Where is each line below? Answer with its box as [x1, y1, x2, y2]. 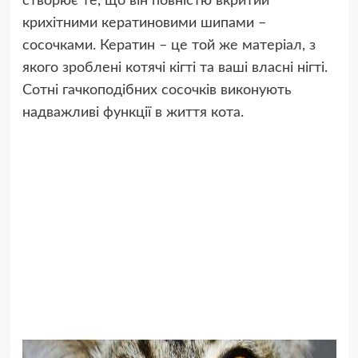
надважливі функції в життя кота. [22, 105, 244, 121]
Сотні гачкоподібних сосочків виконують [22, 83, 292, 98]
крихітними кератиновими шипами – [22, 16, 266, 31]
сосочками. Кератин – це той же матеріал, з [22, 38, 316, 54]
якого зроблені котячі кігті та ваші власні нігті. [22, 61, 328, 76]
